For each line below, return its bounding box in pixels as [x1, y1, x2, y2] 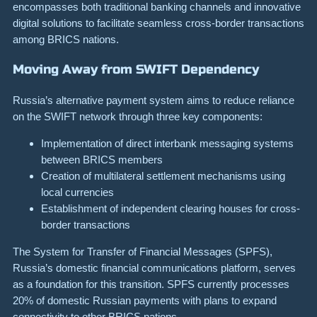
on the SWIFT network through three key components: [13, 110, 263, 122]
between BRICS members [41, 153, 163, 166]
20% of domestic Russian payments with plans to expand [13, 294, 277, 307]
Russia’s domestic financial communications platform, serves [13, 262, 296, 275]
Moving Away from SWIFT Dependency [13, 61, 259, 77]
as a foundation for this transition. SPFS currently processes [13, 278, 289, 291]
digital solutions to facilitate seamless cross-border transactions [13, 16, 304, 29]
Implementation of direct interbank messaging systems [41, 137, 294, 149]
